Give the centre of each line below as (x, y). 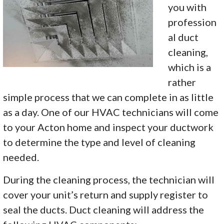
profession (192, 22)
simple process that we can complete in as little (108, 97)
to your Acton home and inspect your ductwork (108, 127)
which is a (190, 67)
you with (187, 7)
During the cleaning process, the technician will (109, 180)
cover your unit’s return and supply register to (106, 195)
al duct (183, 37)
